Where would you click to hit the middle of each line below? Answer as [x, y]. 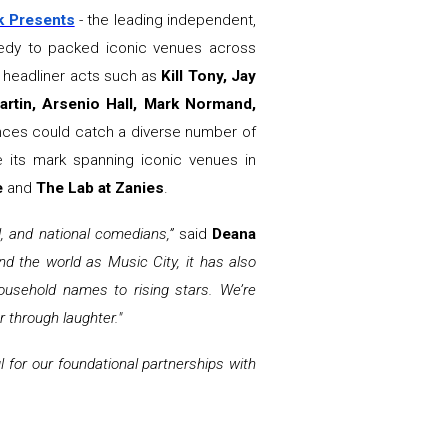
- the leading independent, [168, 20]
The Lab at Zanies [100, 188]
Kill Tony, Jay [209, 76]
